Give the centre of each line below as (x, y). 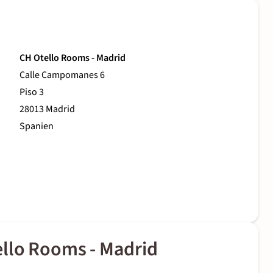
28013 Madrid (47, 109)
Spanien (37, 126)
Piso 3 (32, 92)
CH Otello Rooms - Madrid (73, 58)
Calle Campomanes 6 (62, 75)
